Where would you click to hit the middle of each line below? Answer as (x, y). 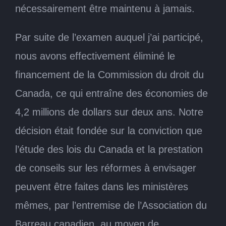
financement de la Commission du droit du (109, 74)
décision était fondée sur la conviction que (109, 130)
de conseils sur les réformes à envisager (106, 168)
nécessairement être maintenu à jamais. (105, 8)
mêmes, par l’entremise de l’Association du (111, 205)
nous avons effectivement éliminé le (95, 56)
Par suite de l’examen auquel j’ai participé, (109, 37)
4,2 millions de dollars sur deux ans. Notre (109, 112)
